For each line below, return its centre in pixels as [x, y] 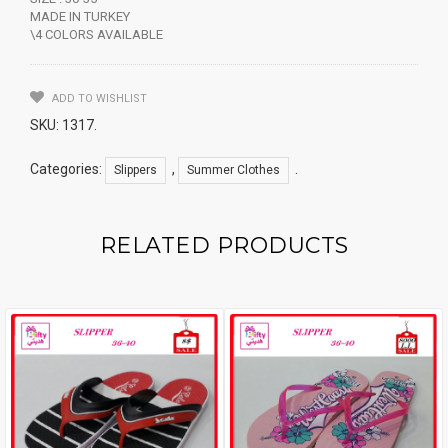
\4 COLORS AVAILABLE [96, 34]
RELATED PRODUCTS [224, 245]
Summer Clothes [233, 169]
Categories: [67, 168]
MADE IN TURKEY [80, 16]
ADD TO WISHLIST [98, 98]
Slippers [135, 169]
